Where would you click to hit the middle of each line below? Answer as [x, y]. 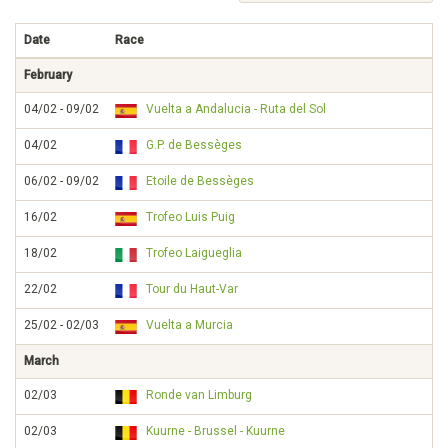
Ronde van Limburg [199, 395]
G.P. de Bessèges [194, 145]
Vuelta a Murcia [189, 325]
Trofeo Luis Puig [190, 217]
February [48, 75]
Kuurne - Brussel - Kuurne [215, 431]
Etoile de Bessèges [200, 181]
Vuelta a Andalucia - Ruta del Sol [236, 109]
